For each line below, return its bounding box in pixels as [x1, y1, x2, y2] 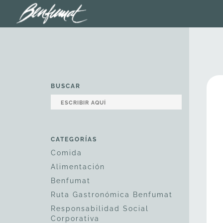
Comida [51, 149, 82, 157]
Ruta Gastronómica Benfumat [51, 191, 173, 199]
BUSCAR [51, 83, 81, 90]
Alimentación [51, 163, 105, 171]
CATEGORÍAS [51, 136, 97, 143]
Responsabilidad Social [51, 205, 149, 213]
